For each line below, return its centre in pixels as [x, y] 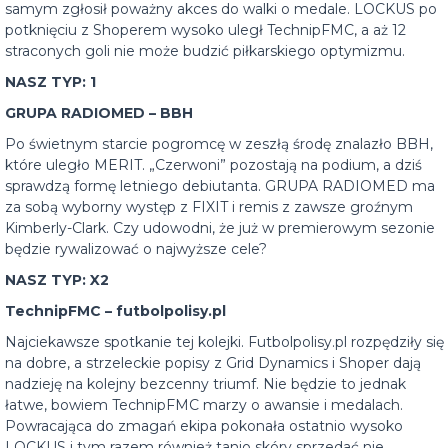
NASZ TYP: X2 [57, 280]
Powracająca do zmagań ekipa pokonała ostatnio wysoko [204, 426]
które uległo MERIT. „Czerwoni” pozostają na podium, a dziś [213, 165]
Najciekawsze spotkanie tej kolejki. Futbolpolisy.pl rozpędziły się [224, 342]
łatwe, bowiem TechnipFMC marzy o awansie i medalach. [204, 405]
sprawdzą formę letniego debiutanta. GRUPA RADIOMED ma [220, 186]
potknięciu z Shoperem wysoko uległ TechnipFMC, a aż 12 [205, 30]
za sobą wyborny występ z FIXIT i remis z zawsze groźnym [209, 207]
